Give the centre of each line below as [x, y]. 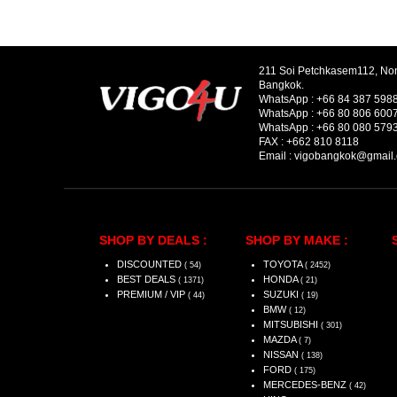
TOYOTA [284, 265]
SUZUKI [282, 295]
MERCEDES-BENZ [306, 385]
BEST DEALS [148, 280]
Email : [276, 156]
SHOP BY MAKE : [297, 241]
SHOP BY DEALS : [153, 241]
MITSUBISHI [292, 325]
